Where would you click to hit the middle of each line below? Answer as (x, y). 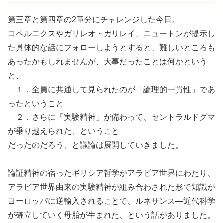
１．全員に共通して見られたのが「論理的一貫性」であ (111, 90)
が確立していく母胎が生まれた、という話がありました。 (111, 215)
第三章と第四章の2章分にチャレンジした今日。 (94, 20)
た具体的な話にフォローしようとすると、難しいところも (111, 48)
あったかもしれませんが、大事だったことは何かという (108, 62)
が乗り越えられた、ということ (64, 131)
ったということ (36, 104)
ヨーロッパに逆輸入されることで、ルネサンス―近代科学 (111, 201)
